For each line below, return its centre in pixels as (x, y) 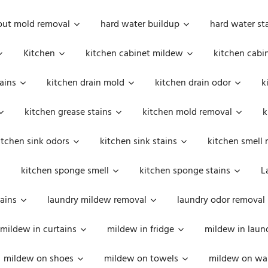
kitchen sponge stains (185, 171)
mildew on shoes (39, 259)
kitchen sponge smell (65, 171)
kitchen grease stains (68, 112)
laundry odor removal (221, 200)
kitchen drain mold (86, 83)
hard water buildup (140, 25)
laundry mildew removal (97, 200)
